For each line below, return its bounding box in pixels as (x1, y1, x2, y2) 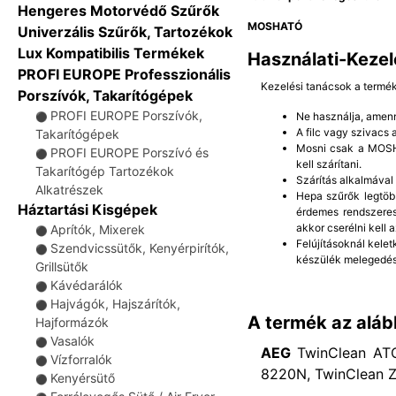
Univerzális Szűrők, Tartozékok (18, 23, 232, 41)
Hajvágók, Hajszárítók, (50, 296, 180, 311)
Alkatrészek (35, 182, 103, 197)
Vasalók (50, 333, 95, 348)
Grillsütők (35, 259, 88, 274)
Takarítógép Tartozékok (35, 164, 174, 179)
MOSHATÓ (247, 19, 302, 33)
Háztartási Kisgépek (18, 201, 157, 218)
